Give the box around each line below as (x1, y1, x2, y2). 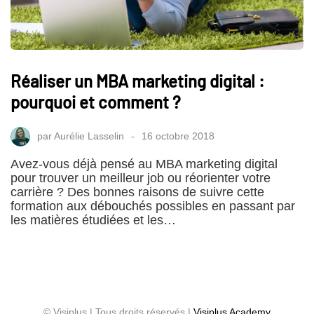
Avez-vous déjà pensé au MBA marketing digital (11, 157, 278, 172)
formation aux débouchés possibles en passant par (11, 199, 295, 214)
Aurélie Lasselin (54, 130, 124, 142)
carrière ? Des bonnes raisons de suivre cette (11, 185, 264, 200)
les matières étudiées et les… (11, 213, 176, 228)
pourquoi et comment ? (11, 92, 181, 113)
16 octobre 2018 (142, 130, 214, 142)
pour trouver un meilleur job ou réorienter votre (11, 171, 271, 186)
